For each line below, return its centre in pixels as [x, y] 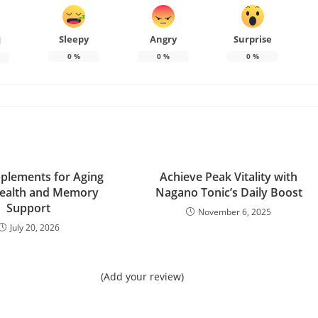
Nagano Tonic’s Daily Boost [229, 192]
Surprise [252, 39]
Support [29, 208]
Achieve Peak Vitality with [229, 176]
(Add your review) [142, 276]
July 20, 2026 [34, 227]
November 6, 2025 [235, 212]
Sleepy [73, 39]
